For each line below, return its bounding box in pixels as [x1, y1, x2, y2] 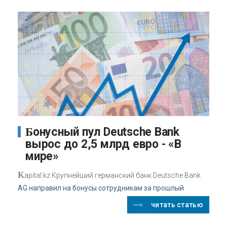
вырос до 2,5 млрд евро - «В [25, 137, 181, 152]
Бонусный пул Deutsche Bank [25, 126, 33, 139]
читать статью [151, 201, 203, 209]
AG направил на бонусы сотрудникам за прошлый [18, 184, 184, 193]
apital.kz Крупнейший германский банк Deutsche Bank [24, 171, 201, 180]
